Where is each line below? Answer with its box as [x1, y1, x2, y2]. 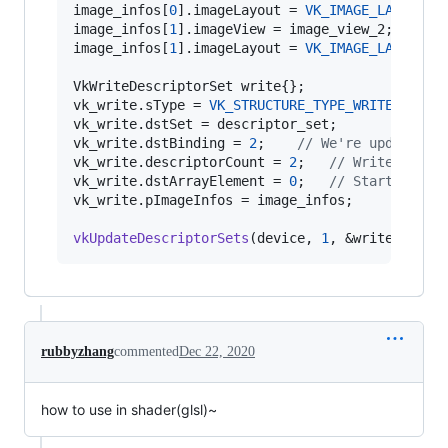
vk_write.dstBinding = [73, 135, 249, 152]
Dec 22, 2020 [179, 344, 255, 360]
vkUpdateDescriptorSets [73, 230, 249, 247]
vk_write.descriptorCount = [73, 154, 289, 171]
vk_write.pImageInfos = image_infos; [73, 192, 353, 209]
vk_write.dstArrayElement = [73, 173, 289, 190]
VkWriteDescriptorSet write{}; [73, 78, 305, 95]
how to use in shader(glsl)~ [41, 401, 217, 419]
